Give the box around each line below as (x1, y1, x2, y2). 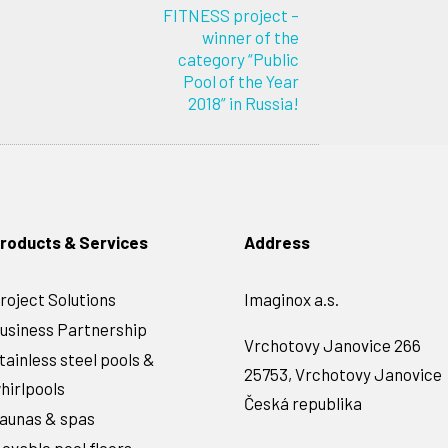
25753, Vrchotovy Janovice (244, 364, 442, 384)
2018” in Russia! (188, 93, 299, 113)
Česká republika (244, 393, 362, 413)
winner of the (202, 27, 299, 47)
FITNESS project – (163, 5, 299, 25)
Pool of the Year (183, 71, 299, 91)
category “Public (178, 49, 299, 69)
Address (244, 232, 310, 252)
